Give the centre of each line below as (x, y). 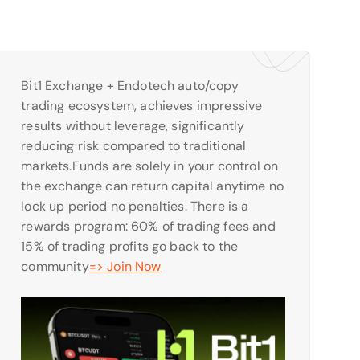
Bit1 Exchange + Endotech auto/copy (130, 86)
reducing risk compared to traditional (134, 146)
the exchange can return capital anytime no (153, 186)
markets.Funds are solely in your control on (150, 166)
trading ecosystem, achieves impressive (142, 106)
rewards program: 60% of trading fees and (148, 226)
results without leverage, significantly (133, 126)
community (55, 266)
